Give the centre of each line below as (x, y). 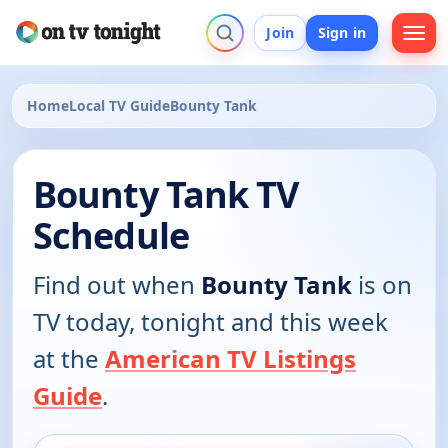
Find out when (117, 285)
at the (69, 359)
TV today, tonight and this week (210, 322)
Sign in (342, 32)
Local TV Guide (119, 106)
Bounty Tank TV (166, 195)
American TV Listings (230, 359)
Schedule (111, 236)
